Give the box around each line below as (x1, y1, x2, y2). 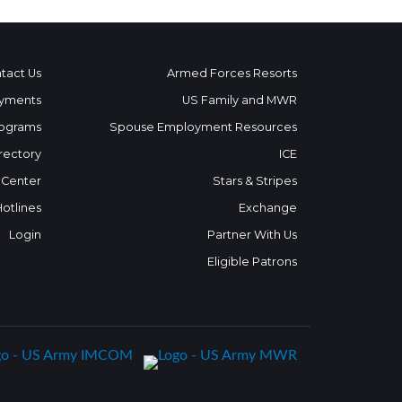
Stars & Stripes (213, 174, 297, 188)
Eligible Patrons (207, 255, 297, 268)
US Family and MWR (182, 93, 297, 107)
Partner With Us (207, 228, 297, 241)
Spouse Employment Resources (109, 120, 297, 134)
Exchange (239, 201, 297, 214)
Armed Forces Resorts (167, 66, 297, 80)
